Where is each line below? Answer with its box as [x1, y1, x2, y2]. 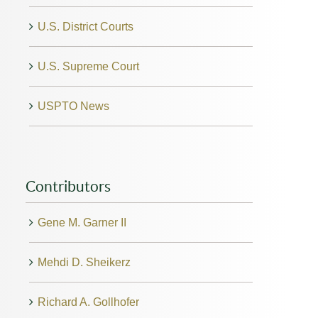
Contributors [25, 177, 111, 194]
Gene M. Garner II [37, 216, 126, 229]
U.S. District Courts [37, 20, 133, 33]
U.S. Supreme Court [37, 60, 139, 72]
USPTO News [37, 99, 109, 112]
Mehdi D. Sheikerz [37, 256, 131, 268]
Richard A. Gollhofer [37, 295, 139, 308]
